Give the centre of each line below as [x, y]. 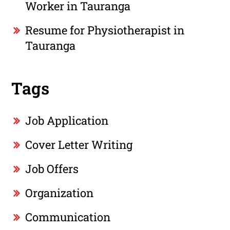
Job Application [67, 121]
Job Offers [52, 169]
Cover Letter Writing [79, 145]
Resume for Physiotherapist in [105, 30]
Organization [60, 193]
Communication [68, 217]
